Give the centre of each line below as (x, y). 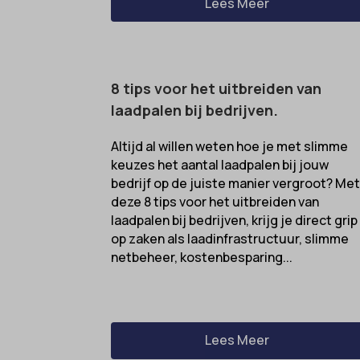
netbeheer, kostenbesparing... (202, 258)
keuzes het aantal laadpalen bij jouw (220, 165)
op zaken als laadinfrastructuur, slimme (230, 239)
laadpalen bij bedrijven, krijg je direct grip (235, 221)
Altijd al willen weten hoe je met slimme (230, 147)
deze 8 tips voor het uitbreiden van (215, 202)
